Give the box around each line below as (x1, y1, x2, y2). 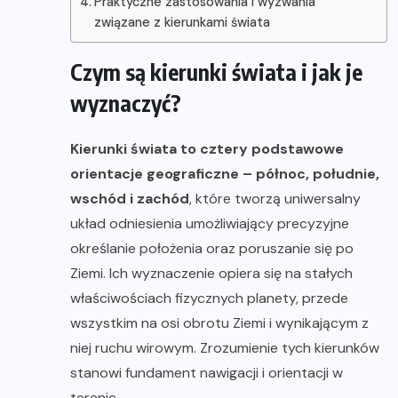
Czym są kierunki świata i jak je (70, 57, 362, 86)
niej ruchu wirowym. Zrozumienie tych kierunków (70, 338, 379, 357)
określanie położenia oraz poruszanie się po (70, 238, 354, 258)
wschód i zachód (70, 188, 189, 208)
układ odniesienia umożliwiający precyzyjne (70, 213, 349, 233)
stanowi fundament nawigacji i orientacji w (70, 362, 343, 382)
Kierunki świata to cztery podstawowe (70, 139, 344, 158)
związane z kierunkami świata (93, 13, 270, 30)
